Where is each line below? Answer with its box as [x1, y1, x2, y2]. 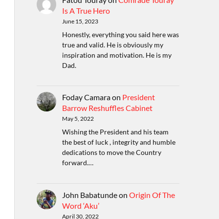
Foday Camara [62, 92, 110, 102]
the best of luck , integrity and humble [62, 138, 175, 147]
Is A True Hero [62, 5, 110, 15]
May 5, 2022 [62, 115, 94, 123]
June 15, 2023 [62, 17, 98, 25]
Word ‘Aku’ [62, 200, 99, 210]
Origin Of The [129, 190, 175, 199]
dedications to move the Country [62, 148, 161, 157]
